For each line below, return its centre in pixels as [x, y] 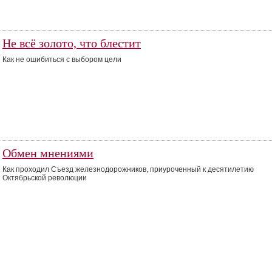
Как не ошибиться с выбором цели [62, 59]
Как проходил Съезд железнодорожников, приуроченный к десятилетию [128, 169]
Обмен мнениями [48, 153]
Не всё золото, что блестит [72, 43]
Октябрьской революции [45, 178]
